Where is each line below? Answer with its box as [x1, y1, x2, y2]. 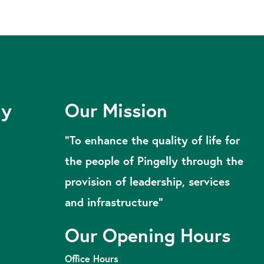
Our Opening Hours [65, 223, 230, 247]
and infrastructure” [65, 194, 163, 209]
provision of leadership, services [65, 174, 230, 189]
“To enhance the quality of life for [65, 133, 240, 147]
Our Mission [65, 98, 167, 123]
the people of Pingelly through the [65, 153, 243, 168]
